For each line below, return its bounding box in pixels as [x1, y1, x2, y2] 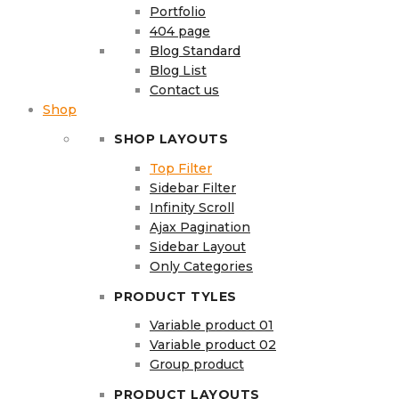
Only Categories [150, 258, 253, 275]
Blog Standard [150, 42, 240, 59]
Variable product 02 [150, 337, 276, 354]
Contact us [150, 81, 219, 98]
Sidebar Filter [150, 180, 236, 197]
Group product [150, 356, 244, 373]
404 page [150, 22, 210, 39]
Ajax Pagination [150, 219, 250, 236]
